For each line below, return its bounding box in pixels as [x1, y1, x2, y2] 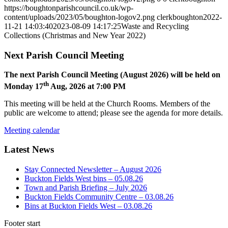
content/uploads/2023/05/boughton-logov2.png [4, 12, 155, 21]
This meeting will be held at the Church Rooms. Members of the [4, 99, 210, 108]
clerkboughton [157, 12, 203, 21]
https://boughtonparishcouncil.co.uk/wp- [4, 3, 133, 12]
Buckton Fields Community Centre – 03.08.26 [24, 192, 174, 202]
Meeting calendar [4, 125, 60, 134]
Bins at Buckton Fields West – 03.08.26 [24, 202, 152, 211]
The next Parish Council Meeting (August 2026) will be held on [4, 70, 220, 79]
